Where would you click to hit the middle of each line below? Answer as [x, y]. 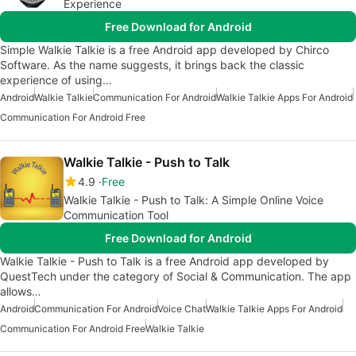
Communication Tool [116, 215]
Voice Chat [182, 309]
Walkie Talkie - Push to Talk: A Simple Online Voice [193, 200]
